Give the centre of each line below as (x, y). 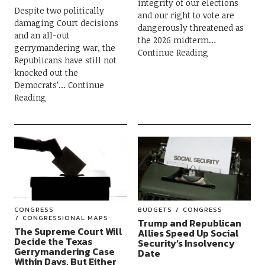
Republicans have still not (65, 60)
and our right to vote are (186, 15)
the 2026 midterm (173, 40)
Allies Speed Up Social (188, 233)
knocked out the (46, 72)
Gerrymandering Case (64, 251)
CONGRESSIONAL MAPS (65, 217)
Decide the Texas (53, 241)
